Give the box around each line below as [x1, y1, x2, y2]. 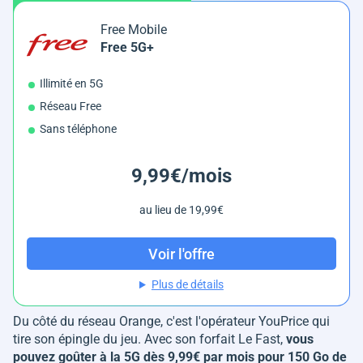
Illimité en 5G [40, 77, 104, 91]
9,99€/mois [131, 164, 232, 188]
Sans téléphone [40, 122, 117, 136]
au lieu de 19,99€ [139, 203, 224, 217]
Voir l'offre [148, 245, 215, 263]
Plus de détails [151, 278, 224, 292]
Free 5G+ [100, 40, 154, 56]
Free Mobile [100, 22, 167, 38]
